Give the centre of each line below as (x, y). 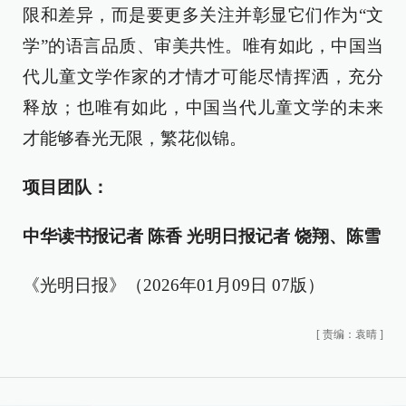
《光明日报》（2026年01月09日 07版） (174, 285)
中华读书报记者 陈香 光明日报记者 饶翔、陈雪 (202, 237)
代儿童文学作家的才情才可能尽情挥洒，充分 (203, 77)
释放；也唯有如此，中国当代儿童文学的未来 (203, 108)
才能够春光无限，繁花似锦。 (135, 139)
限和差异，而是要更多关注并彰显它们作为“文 (203, 15)
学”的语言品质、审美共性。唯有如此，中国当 (203, 46)
